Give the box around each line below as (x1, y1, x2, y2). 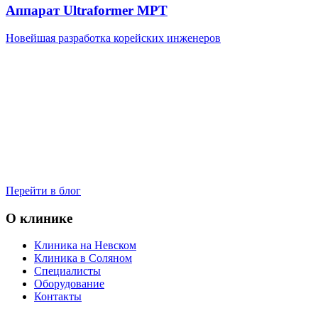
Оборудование (34, 278, 104, 290)
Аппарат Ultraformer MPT (6, 3, 168, 18)
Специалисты (34, 265, 101, 278)
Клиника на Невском (34, 239, 136, 252)
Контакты (34, 290, 82, 303)
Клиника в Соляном (34, 252, 132, 265)
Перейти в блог (6, 184, 81, 197)
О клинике (6, 210, 72, 226)
